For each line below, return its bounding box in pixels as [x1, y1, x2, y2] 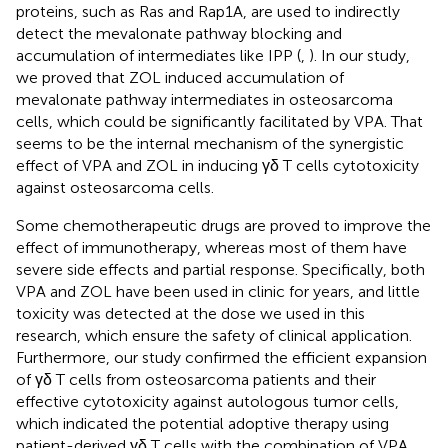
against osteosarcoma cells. [16, 177, 214, 197]
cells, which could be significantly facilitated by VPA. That [16, 111, 423, 131]
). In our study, [309, 45, 410, 65]
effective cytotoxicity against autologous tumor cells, [16, 391, 399, 411]
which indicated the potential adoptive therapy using [16, 413, 389, 433]
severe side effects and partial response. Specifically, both [16, 259, 425, 279]
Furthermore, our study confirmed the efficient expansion [16, 347, 427, 367]
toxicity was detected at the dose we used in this [16, 303, 365, 323]
